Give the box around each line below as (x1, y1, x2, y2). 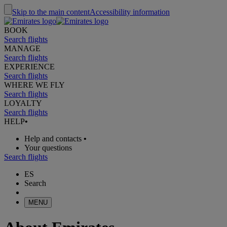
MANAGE (4, 44, 41, 53)
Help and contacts (24, 134, 82, 143)
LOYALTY (4, 99, 42, 107)
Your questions (24, 143, 72, 152)
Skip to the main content (12, 8, 90, 16)
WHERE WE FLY (4, 81, 65, 89)
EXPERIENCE (4, 62, 55, 71)
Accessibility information (90, 8, 170, 16)
